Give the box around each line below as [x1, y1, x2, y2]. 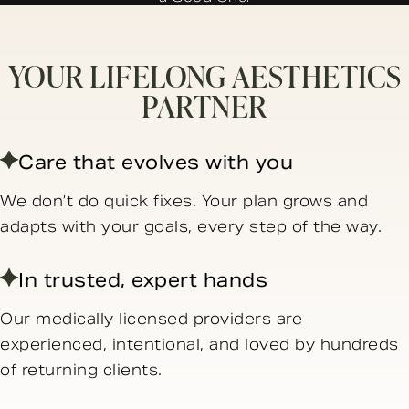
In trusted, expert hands [18, 268, 267, 293]
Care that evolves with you [18, 151, 293, 175]
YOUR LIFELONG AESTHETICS [7, 55, 402, 96]
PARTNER [142, 85, 267, 126]
